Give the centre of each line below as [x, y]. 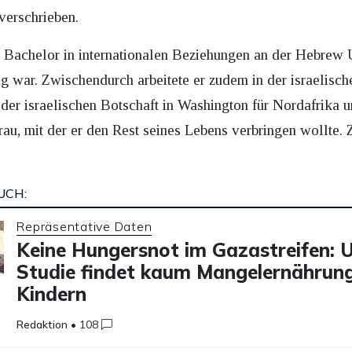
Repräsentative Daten [84, 227]
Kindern [52, 294]
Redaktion [42, 324]
